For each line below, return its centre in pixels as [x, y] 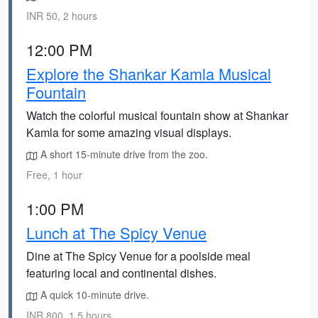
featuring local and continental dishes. [121, 273]
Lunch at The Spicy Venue [116, 232]
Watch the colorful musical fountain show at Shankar [157, 115]
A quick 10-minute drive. [93, 295]
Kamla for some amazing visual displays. [129, 132]
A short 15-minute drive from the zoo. [123, 154]
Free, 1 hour [54, 175]
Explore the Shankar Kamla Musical [149, 73]
